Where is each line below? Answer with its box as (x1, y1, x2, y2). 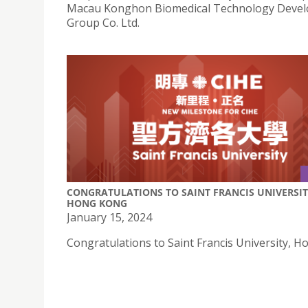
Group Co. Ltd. (67, 14, 140, 30)
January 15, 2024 (67, 210, 152, 225)
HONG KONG (67, 197, 127, 210)
